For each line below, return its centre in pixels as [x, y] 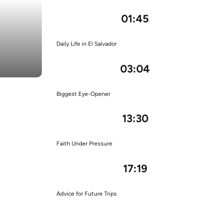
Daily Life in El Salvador [86, 44]
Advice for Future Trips [86, 193]
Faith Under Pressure [84, 144]
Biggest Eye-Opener [83, 94]
